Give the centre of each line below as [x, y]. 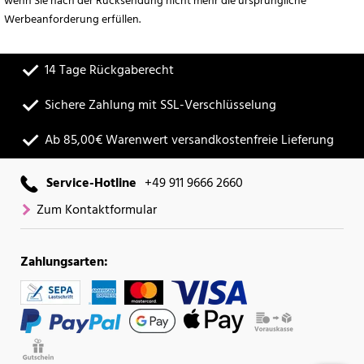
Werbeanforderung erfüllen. [72, 20]
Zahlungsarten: [64, 263]
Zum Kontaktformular [97, 211]
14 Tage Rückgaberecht [109, 71]
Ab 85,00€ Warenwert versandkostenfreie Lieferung [189, 141]
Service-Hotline [91, 184]
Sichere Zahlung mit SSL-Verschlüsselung [160, 106]
